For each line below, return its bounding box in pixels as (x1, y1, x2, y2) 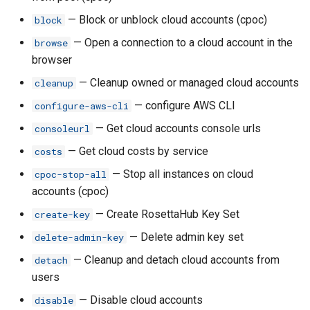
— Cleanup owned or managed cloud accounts (76, 76, 299, 89)
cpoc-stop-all (35, 168, 107, 181)
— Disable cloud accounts (76, 293, 203, 307)
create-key (35, 208, 90, 221)
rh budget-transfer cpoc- (19, 93, 138, 106)
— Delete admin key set (127, 230, 244, 244)
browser (32, 53, 72, 66)
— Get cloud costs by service (65, 145, 208, 158)
